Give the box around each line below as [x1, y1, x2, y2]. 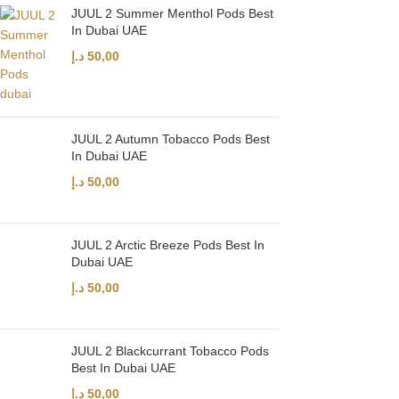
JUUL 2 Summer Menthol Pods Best [71, 6, 273, 20]
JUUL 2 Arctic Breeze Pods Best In [71, 238, 265, 252]
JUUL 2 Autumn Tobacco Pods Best [71, 132, 270, 146]
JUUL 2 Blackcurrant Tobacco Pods [71, 344, 269, 358]
